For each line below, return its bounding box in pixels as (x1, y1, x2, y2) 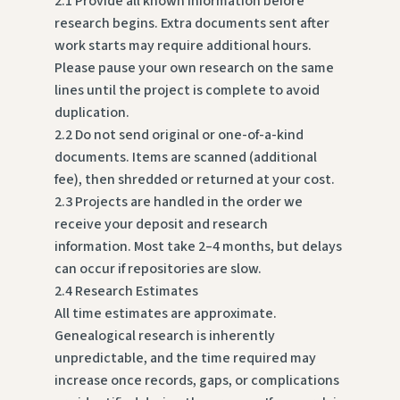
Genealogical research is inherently (54, 326, 275, 346)
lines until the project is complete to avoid (54, 80, 320, 101)
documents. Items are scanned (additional (54, 147, 317, 168)
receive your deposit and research (54, 214, 268, 235)
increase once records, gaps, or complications (54, 371, 339, 391)
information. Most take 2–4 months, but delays (54, 237, 342, 257)
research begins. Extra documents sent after (54, 13, 329, 34)
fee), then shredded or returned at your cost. (54, 170, 335, 190)
